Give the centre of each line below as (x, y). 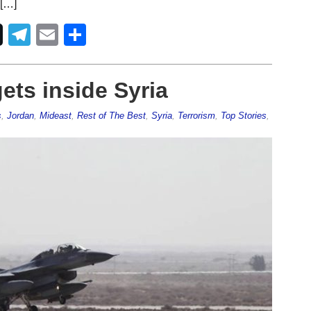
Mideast (55, 115)
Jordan (20, 115)
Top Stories (243, 115)
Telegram (76, 34)
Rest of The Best (111, 115)
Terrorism (196, 115)
